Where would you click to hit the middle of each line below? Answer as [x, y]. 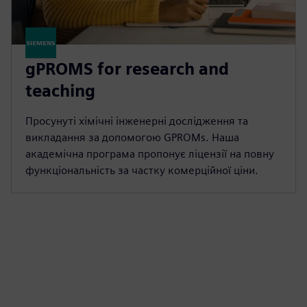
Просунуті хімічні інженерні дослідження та [137, 121]
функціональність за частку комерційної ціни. [142, 170]
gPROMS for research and [127, 69]
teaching [60, 90]
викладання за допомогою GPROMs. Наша [132, 137]
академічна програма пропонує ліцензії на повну [150, 153]
